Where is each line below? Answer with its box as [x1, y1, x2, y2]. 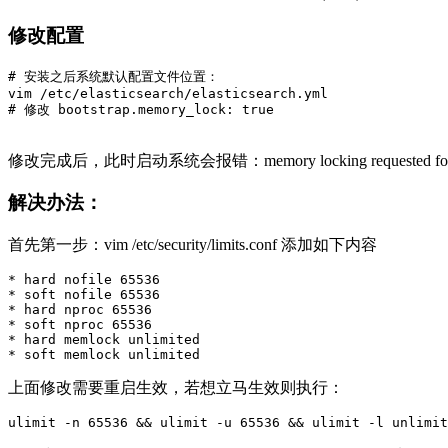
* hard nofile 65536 [8, 272, 160, 287]
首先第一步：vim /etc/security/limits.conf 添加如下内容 [8, 236, 377, 253]
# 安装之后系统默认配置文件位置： [8, 68, 219, 84]
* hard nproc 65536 [8, 302, 152, 317]
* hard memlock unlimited [8, 332, 200, 347]
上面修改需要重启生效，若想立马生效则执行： [8, 379, 344, 396]
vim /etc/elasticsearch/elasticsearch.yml [8, 85, 328, 101]
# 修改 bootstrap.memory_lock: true [8, 101, 274, 117]
